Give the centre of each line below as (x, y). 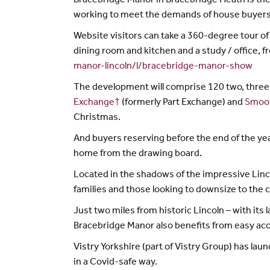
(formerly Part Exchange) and (182, 103)
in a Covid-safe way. (115, 262)
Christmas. (97, 118)
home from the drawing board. (138, 154)
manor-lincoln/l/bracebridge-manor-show (163, 67)
